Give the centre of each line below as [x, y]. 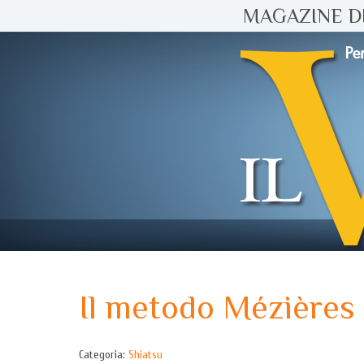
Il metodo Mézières [217, 307]
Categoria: [104, 355]
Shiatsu [145, 355]
